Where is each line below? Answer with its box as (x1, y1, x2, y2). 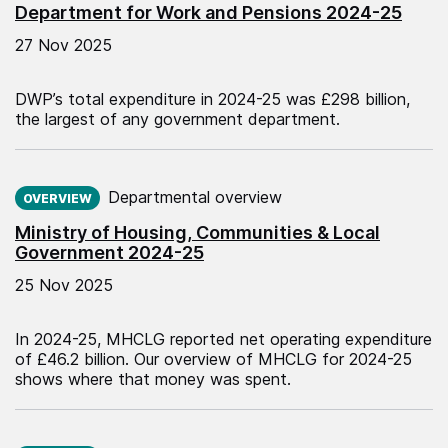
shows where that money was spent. (15, 368, 291, 389)
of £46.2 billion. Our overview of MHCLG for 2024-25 (15, 348, 412, 369)
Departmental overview (108, 186, 282, 207)
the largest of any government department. (15, 108, 340, 129)
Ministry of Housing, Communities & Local (15, 221, 380, 243)
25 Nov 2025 (15, 274, 113, 295)
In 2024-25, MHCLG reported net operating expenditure (15, 328, 432, 349)
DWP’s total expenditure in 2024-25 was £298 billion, (15, 88, 410, 109)
